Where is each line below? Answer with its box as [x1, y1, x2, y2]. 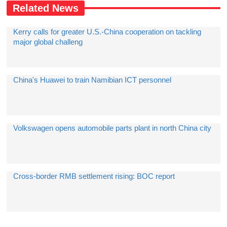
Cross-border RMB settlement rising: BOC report [13, 172, 175, 180]
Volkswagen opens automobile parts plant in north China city [13, 124, 212, 132]
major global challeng [13, 37, 83, 46]
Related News [13, 3, 79, 14]
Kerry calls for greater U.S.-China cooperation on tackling [13, 27, 202, 36]
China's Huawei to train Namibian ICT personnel [13, 75, 172, 84]
